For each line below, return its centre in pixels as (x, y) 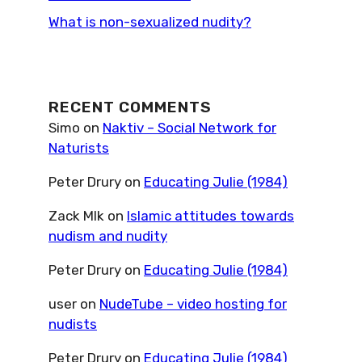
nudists (73, 324)
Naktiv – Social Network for (189, 127)
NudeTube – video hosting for (193, 303)
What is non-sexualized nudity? (150, 21)
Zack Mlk (76, 215)
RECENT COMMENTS (130, 107)
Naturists (79, 147)
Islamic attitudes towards (210, 215)
